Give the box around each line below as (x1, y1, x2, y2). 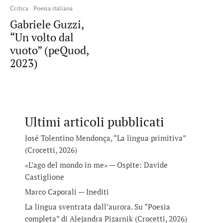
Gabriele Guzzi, (10, 17, 84, 31)
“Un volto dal (10, 30, 74, 44)
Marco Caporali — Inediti (25, 187, 109, 197)
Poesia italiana (33, 4, 73, 12)
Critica (10, 4, 28, 12)
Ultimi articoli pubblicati (25, 113, 164, 130)
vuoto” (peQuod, (10, 43, 89, 57)
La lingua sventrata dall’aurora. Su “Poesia (25, 202, 170, 212)
